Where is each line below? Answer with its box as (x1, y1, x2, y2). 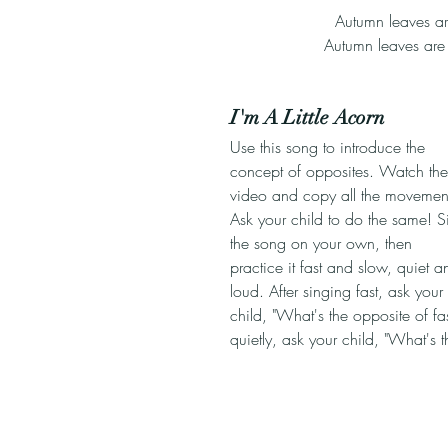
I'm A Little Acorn (230, 105, 385, 130)
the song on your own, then (230, 232, 417, 254)
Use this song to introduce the (230, 136, 430, 158)
